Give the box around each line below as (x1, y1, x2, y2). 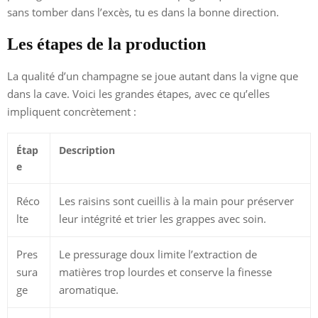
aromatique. (59, 282, 119, 297)
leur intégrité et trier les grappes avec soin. (59, 211, 266, 226)
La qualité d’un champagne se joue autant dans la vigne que (7, 68, 298, 83)
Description (59, 143, 115, 157)
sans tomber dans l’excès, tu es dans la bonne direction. (7, 4, 279, 19)
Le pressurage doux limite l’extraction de (59, 246, 257, 261)
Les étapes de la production (7, 34, 206, 53)
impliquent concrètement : (7, 104, 136, 119)
